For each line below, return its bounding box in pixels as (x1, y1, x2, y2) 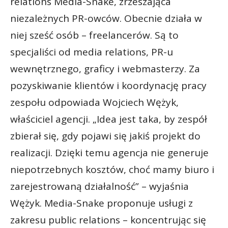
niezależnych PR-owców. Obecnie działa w (10, 11, 202, 25)
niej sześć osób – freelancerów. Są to (10, 28, 179, 42)
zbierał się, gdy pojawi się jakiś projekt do (10, 129, 201, 142)
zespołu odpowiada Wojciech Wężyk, (10, 95, 179, 109)
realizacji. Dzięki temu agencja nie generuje (10, 146, 209, 159)
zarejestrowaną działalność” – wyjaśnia (10, 179, 189, 193)
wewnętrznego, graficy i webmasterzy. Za (10, 62, 200, 75)
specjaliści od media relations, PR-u (10, 45, 173, 59)
